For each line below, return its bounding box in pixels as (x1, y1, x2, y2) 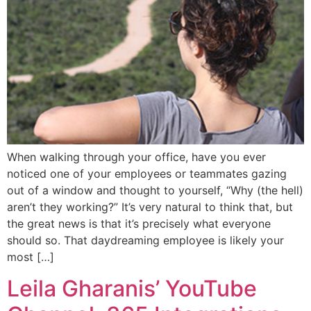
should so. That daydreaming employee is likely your (7, 233, 284, 248)
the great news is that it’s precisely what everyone (7, 217, 271, 231)
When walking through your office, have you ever (7, 150, 266, 165)
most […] (7, 250, 54, 264)
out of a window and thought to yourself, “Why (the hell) (7, 183, 303, 198)
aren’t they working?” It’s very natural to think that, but (7, 200, 293, 215)
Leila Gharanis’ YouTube (7, 274, 257, 302)
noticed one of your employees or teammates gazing (7, 167, 287, 181)
